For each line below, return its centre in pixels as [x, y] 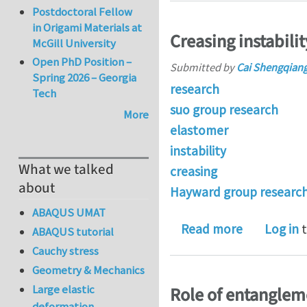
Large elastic [64, 290]
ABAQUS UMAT [69, 212]
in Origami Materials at [87, 28]
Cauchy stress [66, 251]
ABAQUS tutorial [73, 231]
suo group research [224, 109]
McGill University [74, 44]
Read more [212, 229]
